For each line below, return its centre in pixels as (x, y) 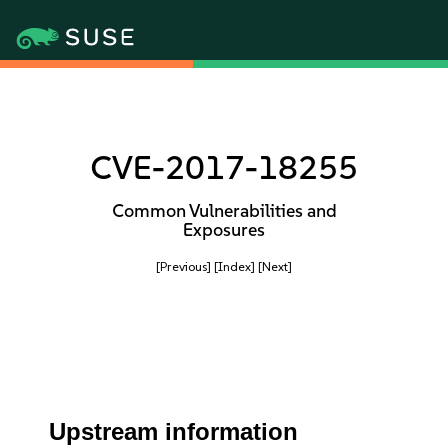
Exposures (224, 230)
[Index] (234, 266)
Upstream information (174, 431)
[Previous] (183, 266)
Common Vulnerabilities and (224, 211)
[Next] (275, 266)
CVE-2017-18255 (224, 167)
